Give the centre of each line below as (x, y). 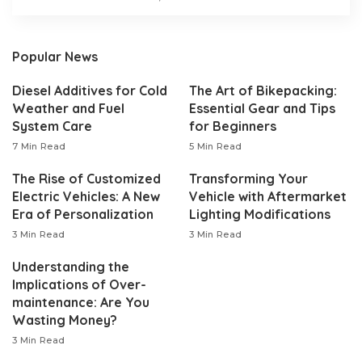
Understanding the (71, 266)
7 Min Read (39, 146)
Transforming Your (248, 178)
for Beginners (233, 126)
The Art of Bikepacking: (263, 90)
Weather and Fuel (68, 108)
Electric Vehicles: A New (86, 196)
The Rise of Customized (86, 178)
